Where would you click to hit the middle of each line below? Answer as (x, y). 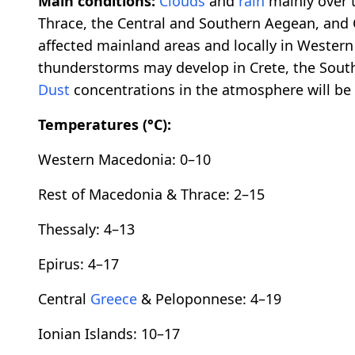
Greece (114, 299)
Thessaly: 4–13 (86, 229)
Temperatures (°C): (105, 125)
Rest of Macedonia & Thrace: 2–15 (151, 195)
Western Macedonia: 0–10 (124, 160)
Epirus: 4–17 (78, 264)
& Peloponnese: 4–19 (209, 299)
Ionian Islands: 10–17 (109, 334)
